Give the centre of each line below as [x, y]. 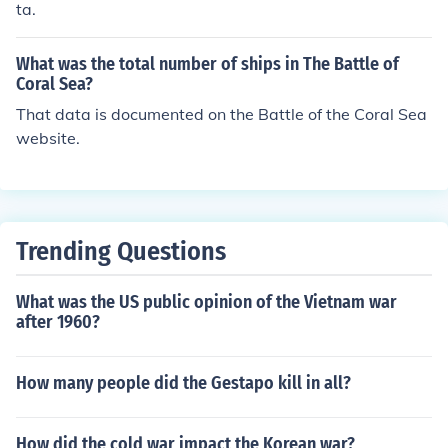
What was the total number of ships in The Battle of [207, 64]
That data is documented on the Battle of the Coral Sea [221, 114]
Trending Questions [121, 251]
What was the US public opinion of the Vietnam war [206, 302]
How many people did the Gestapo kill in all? [183, 383]
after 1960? [58, 322]
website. [48, 138]
